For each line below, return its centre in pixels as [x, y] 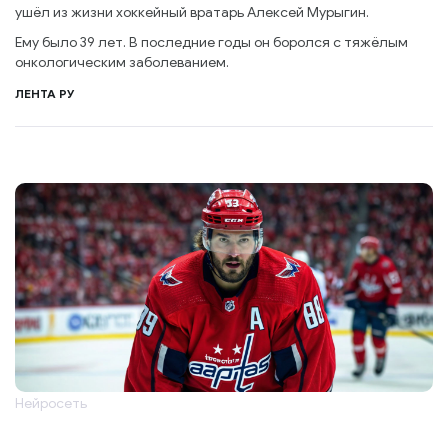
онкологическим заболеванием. [122, 62]
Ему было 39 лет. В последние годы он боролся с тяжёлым [211, 42]
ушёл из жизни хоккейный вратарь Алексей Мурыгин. [192, 12]
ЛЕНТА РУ [45, 93]
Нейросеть [51, 403]
